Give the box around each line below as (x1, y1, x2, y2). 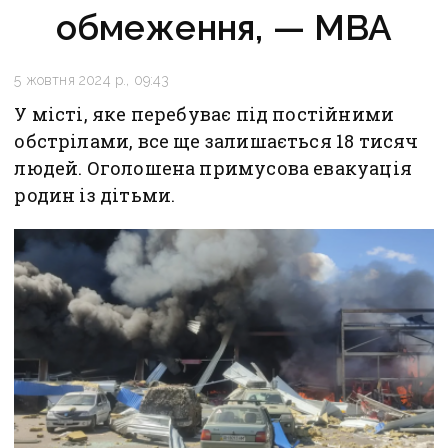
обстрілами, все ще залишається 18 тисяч (14, 129, 419, 153)
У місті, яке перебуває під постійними (14, 102, 395, 126)
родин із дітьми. (14, 183, 176, 207)
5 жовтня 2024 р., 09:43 (14, 72, 170, 88)
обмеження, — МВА (55, 7, 393, 48)
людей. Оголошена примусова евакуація (14, 156, 412, 180)
